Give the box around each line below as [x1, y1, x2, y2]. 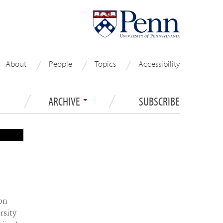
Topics [95, 58, 116, 69]
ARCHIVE [48, 93, 82, 109]
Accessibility [138, 58, 180, 69]
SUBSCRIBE [139, 93, 180, 109]
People [49, 58, 72, 69]
